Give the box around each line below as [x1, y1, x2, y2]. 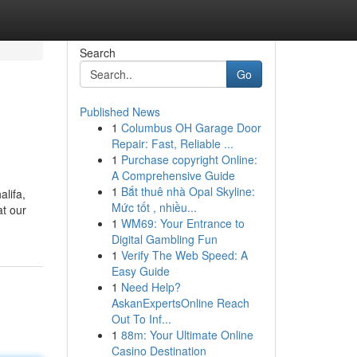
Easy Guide [111, 263, 170, 279]
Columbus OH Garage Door [120, 120, 261, 135]
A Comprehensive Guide [111, 167, 235, 183]
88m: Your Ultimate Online [120, 327, 253, 343]
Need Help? [120, 279, 181, 295]
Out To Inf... [111, 311, 171, 327]
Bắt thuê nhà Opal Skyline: [120, 183, 255, 199]
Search [79, 45, 116, 61]
